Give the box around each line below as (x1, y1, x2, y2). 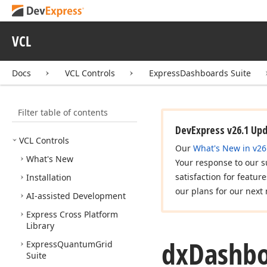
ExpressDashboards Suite (149, 67, 251, 79)
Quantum (57, 238, 95, 250)
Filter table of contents (11, 102, 101, 113)
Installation (26, 172, 72, 183)
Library (26, 220, 54, 231)
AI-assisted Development (26, 190, 126, 201)
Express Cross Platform (26, 209, 118, 220)
